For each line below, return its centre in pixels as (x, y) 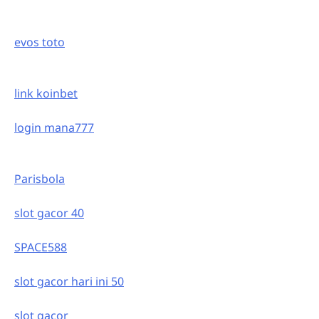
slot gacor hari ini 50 (69, 281)
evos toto (40, 42)
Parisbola (40, 178)
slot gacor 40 (49, 213)
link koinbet (46, 93)
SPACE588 (41, 247)
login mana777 (54, 127)
